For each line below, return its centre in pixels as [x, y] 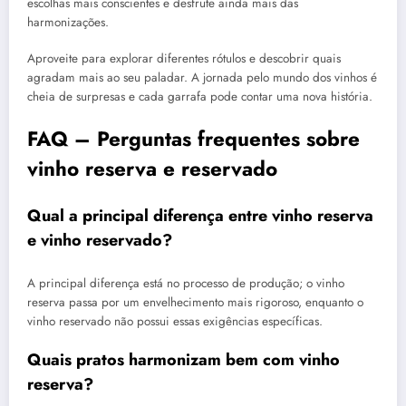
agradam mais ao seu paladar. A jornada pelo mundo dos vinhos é [202, 78]
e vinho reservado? [100, 241]
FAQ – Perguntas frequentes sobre [193, 138]
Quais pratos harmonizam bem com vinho [184, 359]
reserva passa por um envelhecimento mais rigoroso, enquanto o [195, 302]
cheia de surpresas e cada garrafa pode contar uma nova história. [200, 97]
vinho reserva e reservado [152, 168]
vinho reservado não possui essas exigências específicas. [175, 321]
